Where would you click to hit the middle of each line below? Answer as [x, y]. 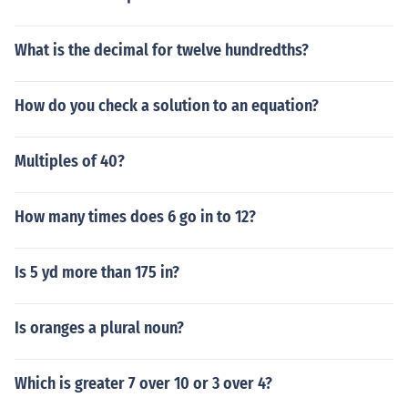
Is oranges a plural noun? [99, 328]
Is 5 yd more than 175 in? [97, 272]
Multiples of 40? [70, 161]
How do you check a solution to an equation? [167, 106]
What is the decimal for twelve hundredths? [162, 50]
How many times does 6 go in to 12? [135, 217]
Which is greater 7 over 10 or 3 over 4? [143, 383]
